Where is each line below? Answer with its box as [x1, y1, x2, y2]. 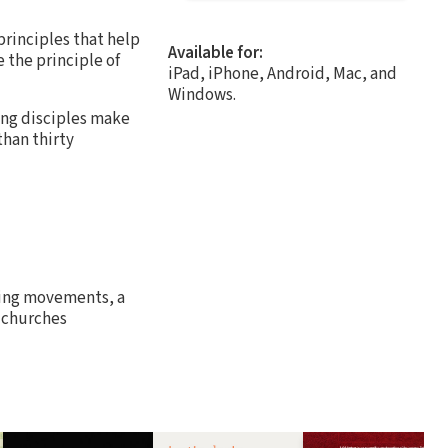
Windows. [168, 82, 236, 107]
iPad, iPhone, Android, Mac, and [168, 61, 397, 86]
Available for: [168, 40, 263, 65]
